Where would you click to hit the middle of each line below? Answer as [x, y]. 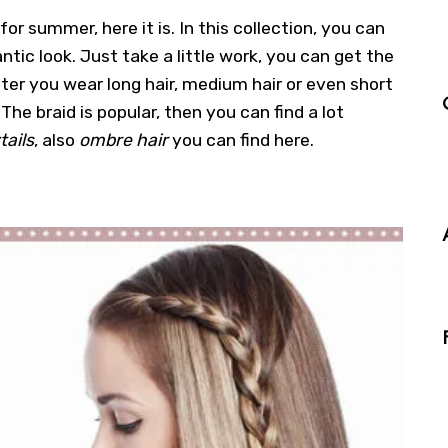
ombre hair [123, 139]
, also [56, 139]
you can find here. [241, 139]
